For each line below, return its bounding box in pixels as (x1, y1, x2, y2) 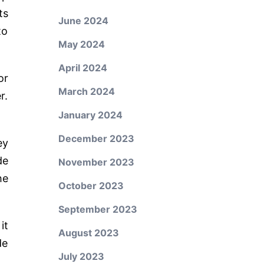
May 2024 (58, 38, 105, 50)
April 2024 (58, 62, 107, 74)
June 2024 (58, 15, 108, 27)
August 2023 (58, 227, 119, 239)
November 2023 (58, 156, 134, 168)
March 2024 (58, 85, 115, 97)
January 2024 (58, 109, 123, 121)
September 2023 (58, 203, 137, 215)
